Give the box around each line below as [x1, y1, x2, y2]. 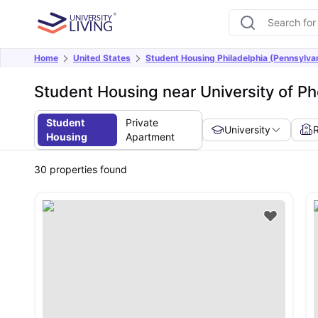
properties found [47, 163, 127, 175]
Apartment [125, 131, 175, 143]
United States [73, 53, 131, 63]
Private [125, 116, 158, 128]
